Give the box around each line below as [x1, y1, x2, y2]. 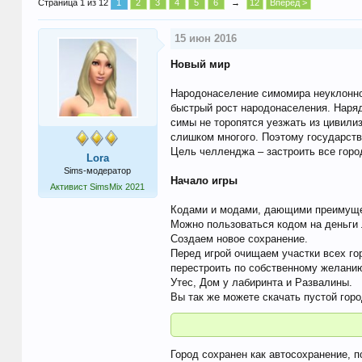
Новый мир [170, 58, 230, 70]
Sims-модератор [64, 166, 132, 175]
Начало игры [170, 175, 238, 187]
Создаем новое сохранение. [170, 233, 308, 245]
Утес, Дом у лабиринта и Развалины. [170, 276, 352, 288]
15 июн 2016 [174, 32, 237, 44]
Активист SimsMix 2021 [50, 182, 145, 192]
